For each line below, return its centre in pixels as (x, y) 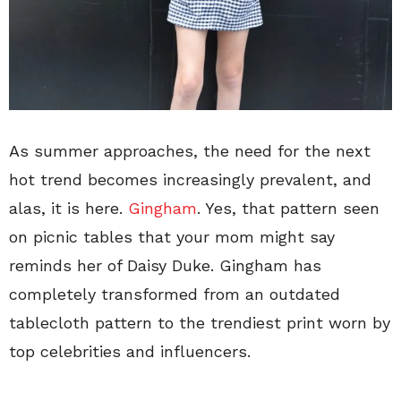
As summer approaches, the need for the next (190, 150)
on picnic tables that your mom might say (172, 236)
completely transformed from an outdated (175, 294)
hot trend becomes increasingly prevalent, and (190, 179)
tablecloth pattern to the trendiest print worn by (200, 322)
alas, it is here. (68, 208)
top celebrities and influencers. (130, 351)
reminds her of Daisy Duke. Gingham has (165, 265)
